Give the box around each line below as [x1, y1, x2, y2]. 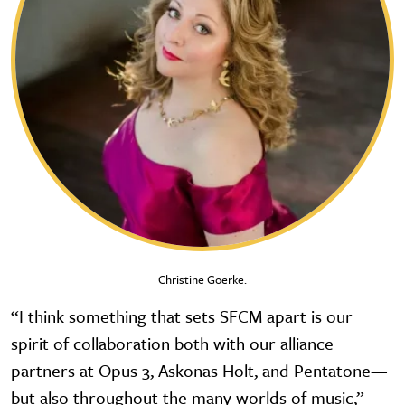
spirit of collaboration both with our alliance [11, 330, 334, 355]
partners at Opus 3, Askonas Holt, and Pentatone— [11, 357, 388, 382]
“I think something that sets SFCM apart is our [11, 303, 353, 328]
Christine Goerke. [158, 269, 247, 288]
